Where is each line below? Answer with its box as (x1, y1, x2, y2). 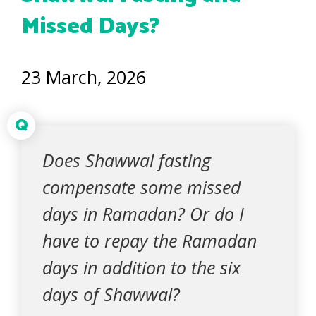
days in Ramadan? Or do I (42, 202, 244, 226)
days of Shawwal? (42, 282, 180, 306)
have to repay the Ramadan (42, 229, 257, 253)
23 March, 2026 (21, 65, 146, 89)
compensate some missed (42, 175, 241, 199)
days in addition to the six (42, 255, 241, 279)
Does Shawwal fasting (42, 148, 211, 172)
